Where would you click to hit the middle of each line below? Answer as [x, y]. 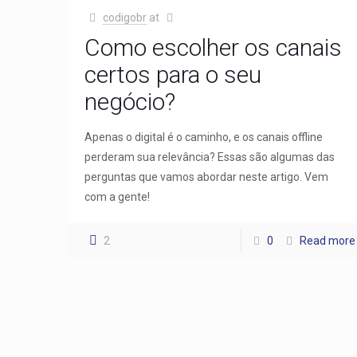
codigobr [124, 17]
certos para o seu [173, 74]
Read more [327, 240]
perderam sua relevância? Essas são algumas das [210, 157]
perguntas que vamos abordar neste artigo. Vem [207, 177]
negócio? [130, 101]
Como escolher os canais [214, 47]
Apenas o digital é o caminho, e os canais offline [204, 137]
